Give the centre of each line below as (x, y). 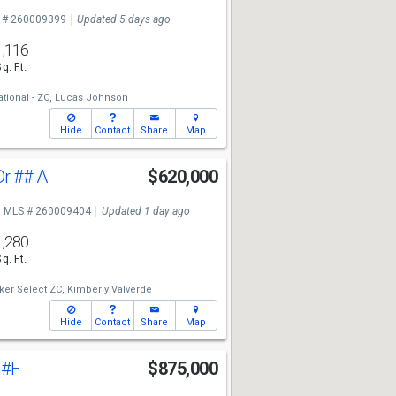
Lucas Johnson (91, 98)
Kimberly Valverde (109, 289)
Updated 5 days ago (123, 19)
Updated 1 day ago (145, 211)
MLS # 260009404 (47, 211)
